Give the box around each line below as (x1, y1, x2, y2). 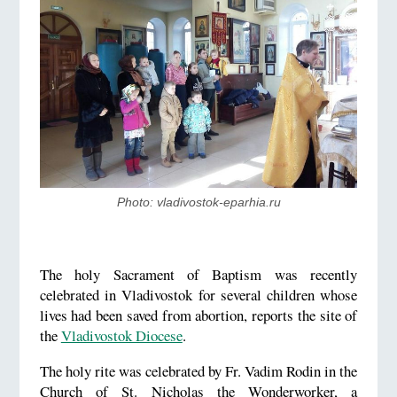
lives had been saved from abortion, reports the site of (39, 305, 358, 326)
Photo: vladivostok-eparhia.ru (116, 194, 281, 209)
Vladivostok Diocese (60, 325, 183, 346)
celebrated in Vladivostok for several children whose (39, 284, 358, 306)
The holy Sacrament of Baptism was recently (39, 264, 358, 285)
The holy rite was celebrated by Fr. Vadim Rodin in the (39, 361, 358, 382)
